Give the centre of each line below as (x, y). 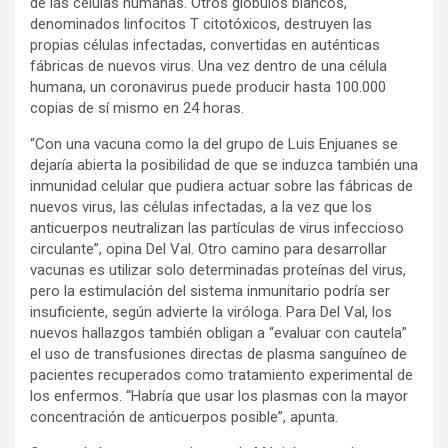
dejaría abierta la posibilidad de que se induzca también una (224, 165)
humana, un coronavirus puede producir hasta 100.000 (208, 87)
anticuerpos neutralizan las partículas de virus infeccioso (217, 228)
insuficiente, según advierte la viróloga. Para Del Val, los (211, 312)
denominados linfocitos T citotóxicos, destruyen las (201, 24)
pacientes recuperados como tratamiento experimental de (221, 375)
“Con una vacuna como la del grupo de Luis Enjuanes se (214, 144)
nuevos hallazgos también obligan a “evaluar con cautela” (218, 333)
